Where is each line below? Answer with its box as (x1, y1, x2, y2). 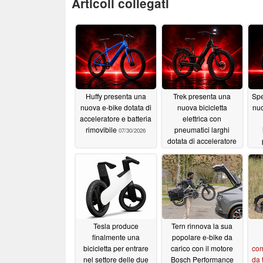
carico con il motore (171, 243, 233, 254)
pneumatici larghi (174, 124, 230, 135)
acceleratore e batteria (80, 113, 151, 124)
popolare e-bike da (171, 232, 232, 242)
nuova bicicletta (177, 102, 227, 113)
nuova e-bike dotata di (80, 102, 151, 113)
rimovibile (86, 124, 119, 135)
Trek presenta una (173, 91, 231, 102)
